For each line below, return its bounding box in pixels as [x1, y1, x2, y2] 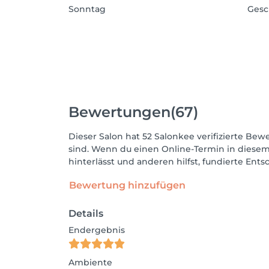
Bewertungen [68, 103, 171, 121]
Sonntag [68, 4, 106, 14]
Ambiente [68, 257, 112, 268]
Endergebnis [68, 225, 125, 235]
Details [68, 208, 103, 219]
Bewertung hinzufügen [69, 180, 186, 191]
